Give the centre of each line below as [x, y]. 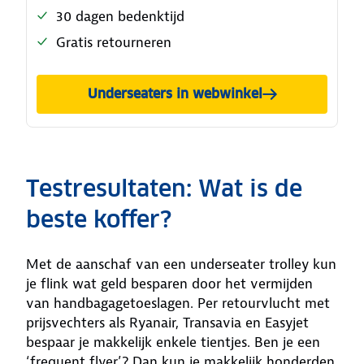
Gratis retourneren [114, 42]
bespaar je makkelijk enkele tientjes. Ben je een [173, 342]
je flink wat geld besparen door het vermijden [169, 284]
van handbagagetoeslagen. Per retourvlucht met [178, 303]
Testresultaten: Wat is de [164, 188]
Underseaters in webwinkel [175, 94]
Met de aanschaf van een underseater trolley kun [181, 264]
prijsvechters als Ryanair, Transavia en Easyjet [167, 323]
